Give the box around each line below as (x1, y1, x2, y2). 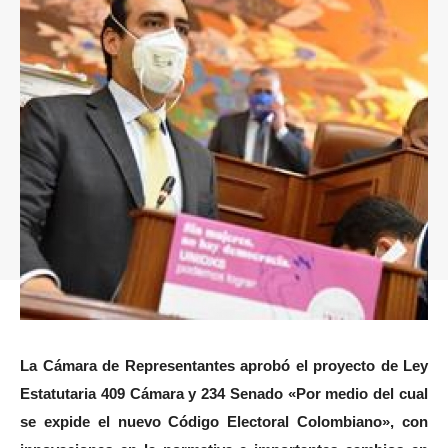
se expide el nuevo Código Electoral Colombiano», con (20, 412, 428, 430)
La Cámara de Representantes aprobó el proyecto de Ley (20, 356, 428, 374)
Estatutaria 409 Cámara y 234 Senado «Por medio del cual (20, 384, 428, 402)
